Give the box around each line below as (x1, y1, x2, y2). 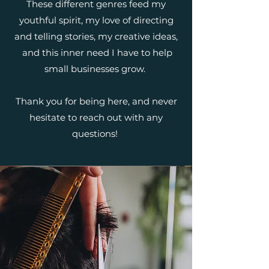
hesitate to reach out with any (29, 112, 163, 123)
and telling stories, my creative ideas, (14, 31, 178, 42)
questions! (72, 128, 120, 139)
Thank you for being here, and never (15, 95, 177, 107)
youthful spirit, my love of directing (19, 14, 174, 26)
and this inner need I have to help (20, 47, 172, 58)
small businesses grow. (44, 63, 148, 74)
